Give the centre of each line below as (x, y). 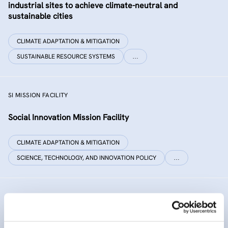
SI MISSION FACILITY (38, 95)
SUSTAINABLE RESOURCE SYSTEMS (66, 56)
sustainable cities (40, 16)
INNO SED (22, 196)
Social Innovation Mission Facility (68, 117)
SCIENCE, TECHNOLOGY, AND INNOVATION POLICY (87, 158)
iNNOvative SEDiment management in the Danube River (110, 219)
